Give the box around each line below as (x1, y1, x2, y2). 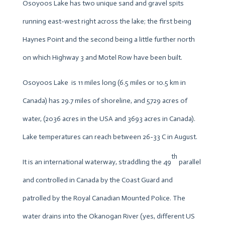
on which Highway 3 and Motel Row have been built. (22, 53, 182, 62)
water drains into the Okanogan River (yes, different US (22, 211, 195, 220)
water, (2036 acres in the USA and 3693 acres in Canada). (22, 114, 195, 123)
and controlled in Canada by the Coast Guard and (22, 175, 173, 184)
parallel (177, 157, 201, 166)
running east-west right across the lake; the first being (22, 17, 191, 26)
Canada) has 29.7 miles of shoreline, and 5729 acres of (22, 96, 187, 105)
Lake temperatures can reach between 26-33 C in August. (22, 132, 197, 141)
